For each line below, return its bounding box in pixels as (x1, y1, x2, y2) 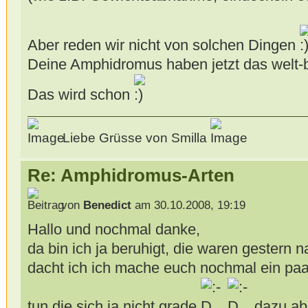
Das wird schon (27, 86, 134, 104)
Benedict (82, 199, 131, 212)
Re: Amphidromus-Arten (27, 165, 234, 185)
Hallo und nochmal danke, (27, 221, 200, 239)
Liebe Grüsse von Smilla (58, 130, 210, 145)
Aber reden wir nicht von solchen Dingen (27, 36, 300, 54)
